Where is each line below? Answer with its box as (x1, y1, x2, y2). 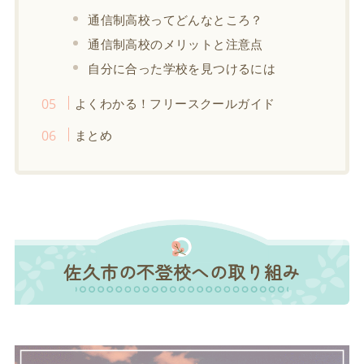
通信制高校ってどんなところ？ (88, 11, 263, 28)
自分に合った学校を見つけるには (88, 59, 276, 76)
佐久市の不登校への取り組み (63, 258, 301, 284)
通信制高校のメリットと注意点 (88, 35, 263, 52)
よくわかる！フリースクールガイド (74, 94, 275, 111)
